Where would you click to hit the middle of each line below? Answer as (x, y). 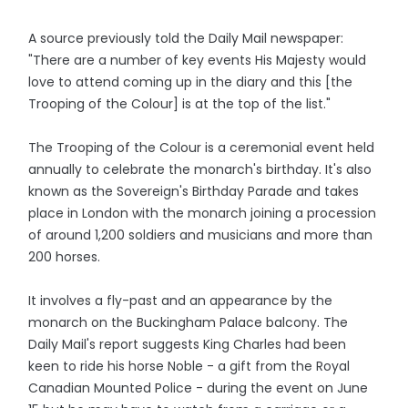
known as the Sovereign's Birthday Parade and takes (194, 191)
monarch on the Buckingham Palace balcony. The (189, 322)
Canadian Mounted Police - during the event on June (199, 388)
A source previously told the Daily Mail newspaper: (186, 38)
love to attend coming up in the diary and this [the (191, 82)
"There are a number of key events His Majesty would (198, 60)
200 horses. (65, 257)
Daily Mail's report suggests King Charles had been (188, 344)
